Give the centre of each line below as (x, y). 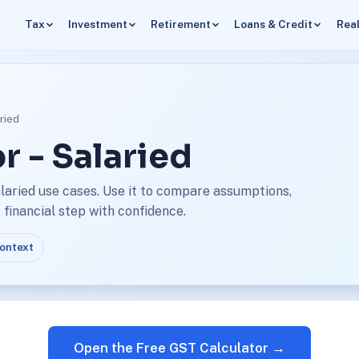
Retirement (181, 24)
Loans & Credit (274, 24)
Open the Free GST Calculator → (179, 347)
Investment (97, 24)
